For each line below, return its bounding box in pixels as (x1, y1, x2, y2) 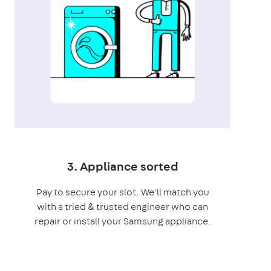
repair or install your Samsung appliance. (34, 214, 211, 227)
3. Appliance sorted (67, 157, 178, 174)
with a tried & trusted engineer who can (37, 200, 209, 213)
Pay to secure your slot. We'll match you (36, 185, 209, 198)
